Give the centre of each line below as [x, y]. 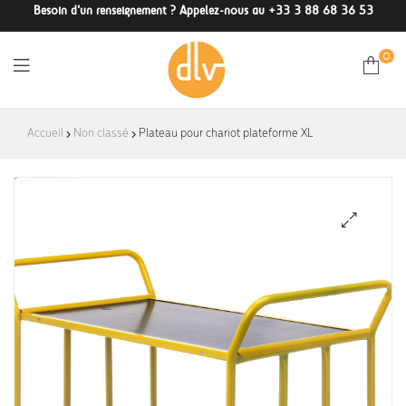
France [203, 166]
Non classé [101, 134]
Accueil [45, 134]
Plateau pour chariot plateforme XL [225, 134]
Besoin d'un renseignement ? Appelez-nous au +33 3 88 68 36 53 [203, 10]
